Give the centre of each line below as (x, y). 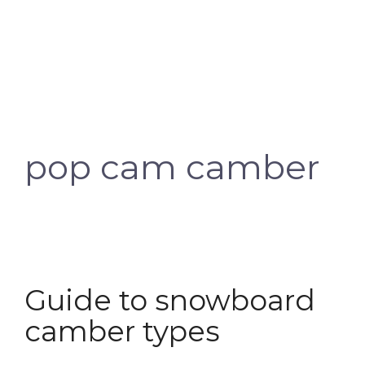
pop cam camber (172, 167)
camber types (122, 331)
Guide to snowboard (170, 300)
